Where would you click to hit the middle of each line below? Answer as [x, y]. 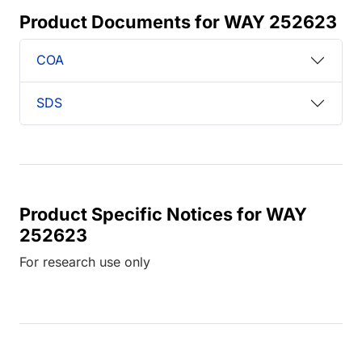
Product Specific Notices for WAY [163, 214]
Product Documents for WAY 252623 [178, 21]
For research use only [85, 261]
